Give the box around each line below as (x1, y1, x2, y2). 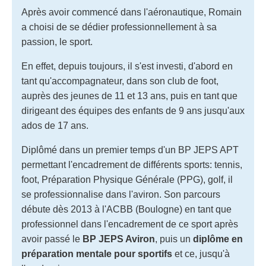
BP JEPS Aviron (83, 233, 155, 244)
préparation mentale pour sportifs (21, 248, 172, 259)
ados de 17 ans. (21, 120, 88, 131)
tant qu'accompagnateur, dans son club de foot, (21, 75, 218, 86)
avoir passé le (21, 233, 83, 244)
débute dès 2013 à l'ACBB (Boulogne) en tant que (21, 204, 232, 214)
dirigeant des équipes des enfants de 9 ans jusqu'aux (21, 105, 245, 116)
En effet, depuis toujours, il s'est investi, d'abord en (21, 61, 233, 71)
